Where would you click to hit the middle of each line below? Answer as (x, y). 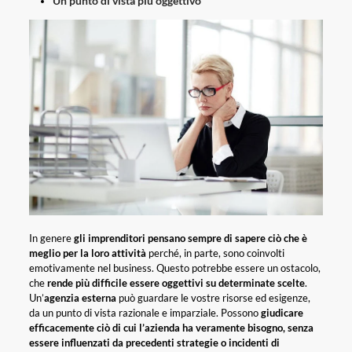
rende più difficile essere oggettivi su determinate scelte (176, 283)
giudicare (282, 313)
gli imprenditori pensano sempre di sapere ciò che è (190, 238)
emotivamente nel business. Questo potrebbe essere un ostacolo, (174, 268)
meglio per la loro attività (87, 253)
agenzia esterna (80, 298)
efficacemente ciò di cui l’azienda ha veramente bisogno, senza (171, 328)
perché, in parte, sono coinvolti (215, 253)
